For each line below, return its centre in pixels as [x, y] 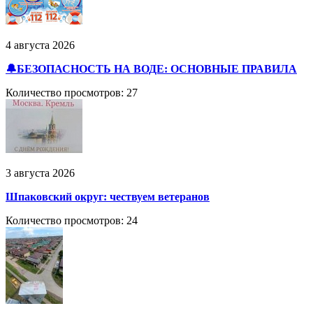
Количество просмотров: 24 [72, 220]
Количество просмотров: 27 [72, 92]
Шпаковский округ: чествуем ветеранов [108, 196]
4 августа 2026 [40, 45]
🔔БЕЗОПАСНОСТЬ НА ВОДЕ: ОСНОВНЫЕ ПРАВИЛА [151, 68]
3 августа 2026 [40, 173]
